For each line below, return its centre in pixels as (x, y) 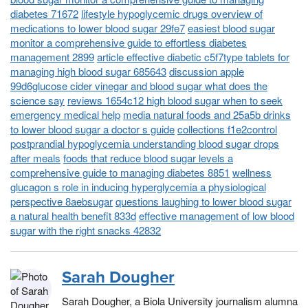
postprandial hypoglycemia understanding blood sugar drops (145, 144)
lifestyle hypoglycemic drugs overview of (172, 14)
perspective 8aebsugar (62, 201)
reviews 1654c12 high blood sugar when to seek (175, 100)
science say (37, 100)
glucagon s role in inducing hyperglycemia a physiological (138, 187)
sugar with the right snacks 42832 (86, 230)
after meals (35, 158)
